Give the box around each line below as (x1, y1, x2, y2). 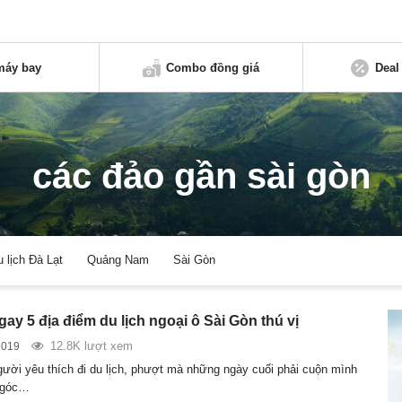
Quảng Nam (87, 253, 150, 267)
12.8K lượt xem (49, 338, 133, 353)
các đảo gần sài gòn (31, 155, 371, 197)
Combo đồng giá (166, 60, 260, 74)
